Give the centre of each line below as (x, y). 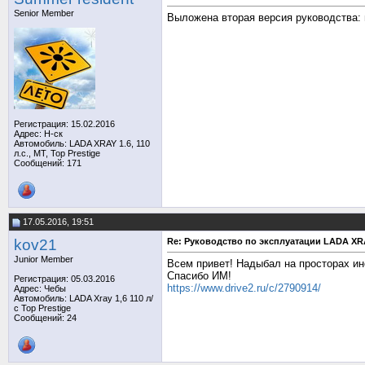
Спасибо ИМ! (199, 276)
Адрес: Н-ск (38, 134)
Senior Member (44, 13)
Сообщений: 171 (48, 163)
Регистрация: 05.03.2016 (64, 279)
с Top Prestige (42, 308)
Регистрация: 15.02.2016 (64, 124)
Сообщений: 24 (45, 318)
